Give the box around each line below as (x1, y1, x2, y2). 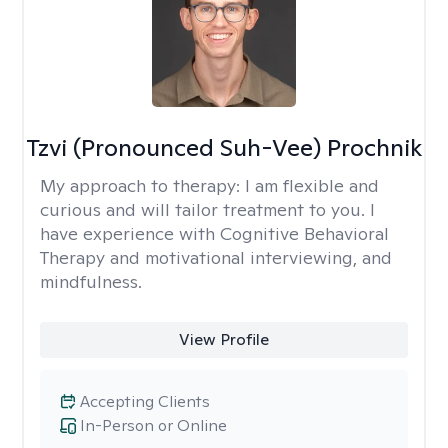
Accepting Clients (80, 391, 210, 412)
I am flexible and (245, 174, 379, 197)
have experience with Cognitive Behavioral (40, 222, 389, 245)
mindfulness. (40, 270, 142, 293)
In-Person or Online (80, 415, 227, 436)
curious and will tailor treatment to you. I (40, 198, 375, 221)
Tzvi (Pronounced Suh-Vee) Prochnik (25, 132, 422, 163)
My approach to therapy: (40, 174, 245, 197)
